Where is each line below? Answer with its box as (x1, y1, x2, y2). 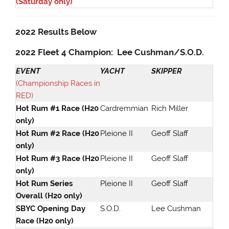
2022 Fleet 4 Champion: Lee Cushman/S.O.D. (15, 47, 204, 57)
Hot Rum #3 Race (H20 (16, 153, 100, 163)
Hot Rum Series (16, 178, 73, 188)
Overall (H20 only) (16, 191, 83, 200)
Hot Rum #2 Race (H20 (16, 128, 100, 138)
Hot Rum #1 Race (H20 (16, 103, 99, 113)
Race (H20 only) (16, 216, 74, 225)
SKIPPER (151, 66, 182, 76)
